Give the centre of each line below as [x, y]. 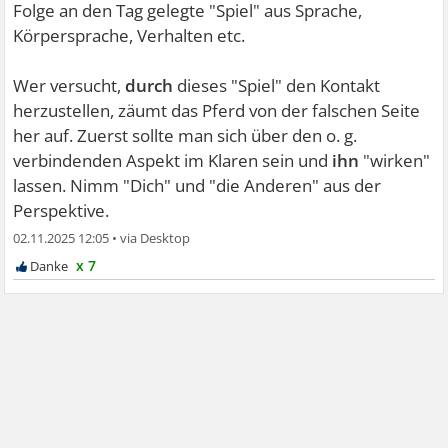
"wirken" [395, 160]
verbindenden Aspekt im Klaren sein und [173, 160]
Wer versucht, [69, 85]
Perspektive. [61, 210]
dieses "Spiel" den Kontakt [277, 85]
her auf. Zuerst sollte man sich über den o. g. [185, 135]
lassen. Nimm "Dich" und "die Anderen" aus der [197, 185]
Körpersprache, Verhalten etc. [129, 35]
